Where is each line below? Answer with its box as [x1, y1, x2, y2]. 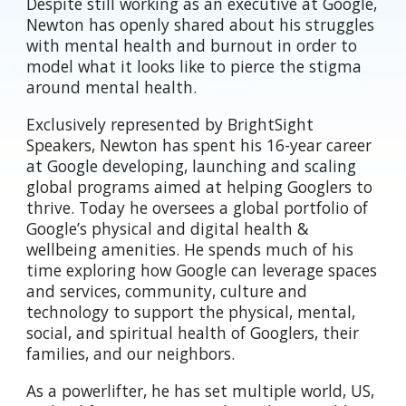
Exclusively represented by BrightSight [26, 112, 314, 135]
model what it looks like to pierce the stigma [26, 54, 362, 77]
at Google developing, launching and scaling [26, 154, 357, 177]
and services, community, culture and [26, 279, 308, 302]
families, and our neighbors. [26, 342, 236, 364]
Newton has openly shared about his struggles [26, 13, 375, 35]
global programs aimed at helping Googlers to [26, 175, 373, 198]
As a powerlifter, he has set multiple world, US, [26, 379, 375, 401]
